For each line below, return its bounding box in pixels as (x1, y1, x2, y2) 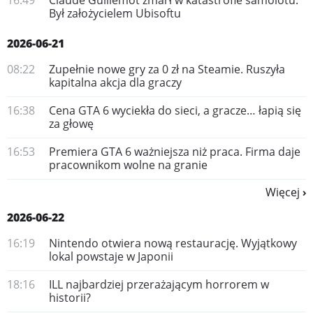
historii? (49, 290, 91, 305)
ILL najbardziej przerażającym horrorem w (49, 277, 269, 292)
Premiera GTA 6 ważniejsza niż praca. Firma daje (49, 144, 300, 159)
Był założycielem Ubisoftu (49, 6, 181, 21)
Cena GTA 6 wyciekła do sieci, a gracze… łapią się (49, 103, 301, 118)
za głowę (49, 116, 94, 131)
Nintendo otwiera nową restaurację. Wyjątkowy (49, 235, 297, 251)
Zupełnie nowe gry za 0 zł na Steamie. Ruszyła (49, 61, 285, 77)
